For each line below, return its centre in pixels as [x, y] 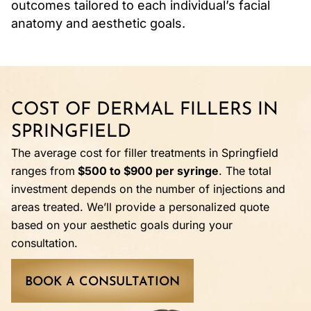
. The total [245, 171]
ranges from [43, 171]
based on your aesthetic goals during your [122, 225]
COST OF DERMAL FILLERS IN [145, 110]
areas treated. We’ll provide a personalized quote [140, 207]
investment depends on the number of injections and [148, 189]
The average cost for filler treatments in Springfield [145, 153]
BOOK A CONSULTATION [102, 283]
